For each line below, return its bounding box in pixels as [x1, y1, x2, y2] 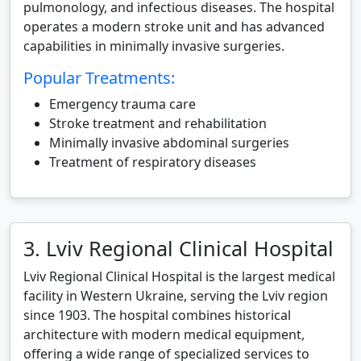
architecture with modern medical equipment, [23, 326, 305, 343]
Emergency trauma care [49, 95, 196, 113]
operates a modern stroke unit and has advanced [23, 18, 325, 35]
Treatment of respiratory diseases [49, 153, 256, 171]
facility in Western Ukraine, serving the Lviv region [23, 287, 328, 305]
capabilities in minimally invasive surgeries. [23, 37, 284, 55]
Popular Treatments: [23, 67, 175, 89]
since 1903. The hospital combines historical [23, 306, 291, 324]
